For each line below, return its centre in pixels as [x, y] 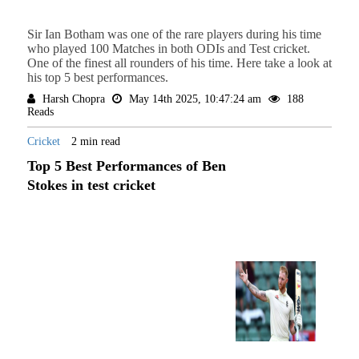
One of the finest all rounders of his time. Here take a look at [179, 63]
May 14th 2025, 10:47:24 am [195, 99]
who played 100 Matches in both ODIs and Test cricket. [168, 49]
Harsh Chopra [73, 99]
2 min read [95, 142]
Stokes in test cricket [91, 186]
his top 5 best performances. [97, 78]
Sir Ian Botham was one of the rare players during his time [174, 34]
